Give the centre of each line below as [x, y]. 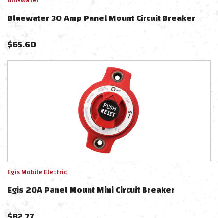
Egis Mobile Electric [37, 172]
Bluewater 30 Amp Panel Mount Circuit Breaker [101, 18]
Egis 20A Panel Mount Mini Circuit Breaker [91, 190]
